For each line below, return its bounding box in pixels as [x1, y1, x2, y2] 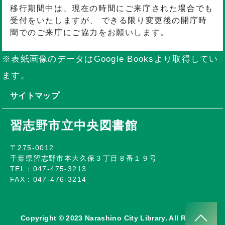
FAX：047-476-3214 [10, 175, 87, 183]
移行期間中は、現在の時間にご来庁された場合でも [10, 4, 213, 13]
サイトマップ [10, 91, 60, 100]
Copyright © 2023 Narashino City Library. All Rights [21, 214, 204, 222]
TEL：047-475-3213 [10, 165, 87, 173]
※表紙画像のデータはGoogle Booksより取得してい [2, 54, 218, 64]
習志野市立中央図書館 [10, 119, 138, 132]
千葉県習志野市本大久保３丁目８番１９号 [10, 154, 157, 162]
